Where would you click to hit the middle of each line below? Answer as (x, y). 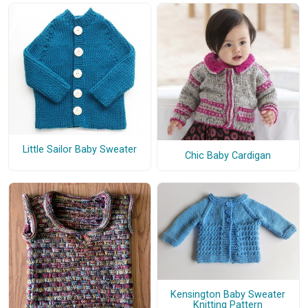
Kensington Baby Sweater (228, 295)
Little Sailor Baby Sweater (79, 150)
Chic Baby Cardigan (228, 155)
